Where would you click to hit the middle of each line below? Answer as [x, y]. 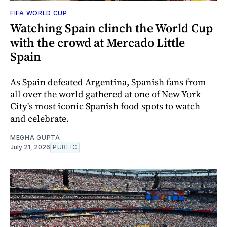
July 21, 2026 [30, 147]
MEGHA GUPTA [35, 137]
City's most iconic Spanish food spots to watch [105, 106]
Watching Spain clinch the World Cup [111, 28]
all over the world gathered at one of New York [105, 94]
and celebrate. [40, 118]
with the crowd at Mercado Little [98, 42]
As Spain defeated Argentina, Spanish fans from [108, 82]
